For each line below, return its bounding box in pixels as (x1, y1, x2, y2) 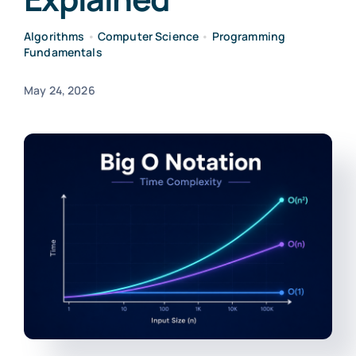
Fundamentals (23, 44, 103, 60)
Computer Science (97, 29, 199, 44)
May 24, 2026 (23, 83, 95, 98)
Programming (211, 29, 286, 44)
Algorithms (23, 29, 85, 44)
